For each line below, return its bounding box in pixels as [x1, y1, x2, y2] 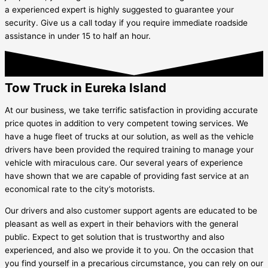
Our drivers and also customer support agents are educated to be [5, 206, 257, 216]
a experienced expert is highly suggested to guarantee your [5, 4, 234, 14]
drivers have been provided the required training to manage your [5, 145, 254, 155]
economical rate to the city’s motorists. [5, 184, 155, 194]
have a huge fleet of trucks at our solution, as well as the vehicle [5, 132, 254, 142]
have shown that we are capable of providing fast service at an [5, 171, 249, 181]
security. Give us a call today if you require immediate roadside [5, 17, 248, 28]
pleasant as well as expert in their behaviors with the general [5, 219, 238, 229]
